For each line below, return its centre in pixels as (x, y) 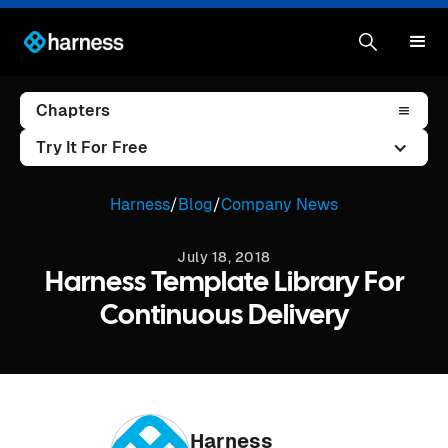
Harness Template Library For (224, 284)
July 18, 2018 (224, 257)
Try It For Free (92, 147)
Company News (279, 204)
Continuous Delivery (224, 317)
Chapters (73, 110)
